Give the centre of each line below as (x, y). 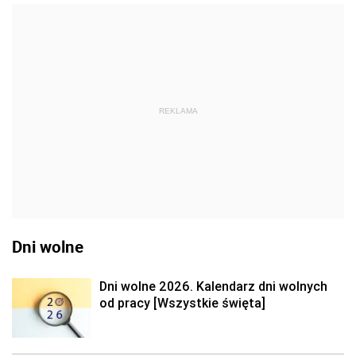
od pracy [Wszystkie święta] (182, 303)
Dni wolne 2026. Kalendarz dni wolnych (213, 286)
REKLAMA (178, 111)
